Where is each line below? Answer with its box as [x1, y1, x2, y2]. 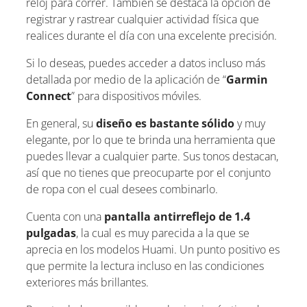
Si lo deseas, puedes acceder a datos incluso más [26, 55, 265, 71]
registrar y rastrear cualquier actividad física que [26, 11, 259, 27]
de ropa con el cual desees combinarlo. [26, 181, 218, 197]
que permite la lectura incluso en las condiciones [26, 258, 264, 273]
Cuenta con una [26, 208, 104, 224]
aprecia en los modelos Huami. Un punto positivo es [26, 241, 280, 257]
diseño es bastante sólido [96, 115, 234, 131]
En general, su [26, 115, 96, 131]
